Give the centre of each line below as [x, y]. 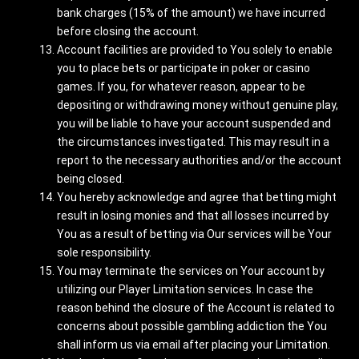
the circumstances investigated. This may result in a [193, 142]
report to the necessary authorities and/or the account [199, 160]
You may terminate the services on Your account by [191, 271]
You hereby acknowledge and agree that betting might [197, 197]
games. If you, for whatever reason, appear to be [181, 87]
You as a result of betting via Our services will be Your [194, 234]
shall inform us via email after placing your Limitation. [194, 345]
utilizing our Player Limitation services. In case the [185, 289]
